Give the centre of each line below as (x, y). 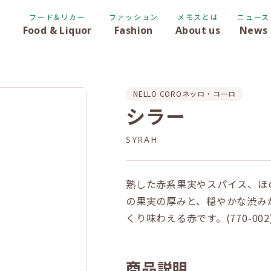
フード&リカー (57, 17)
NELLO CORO (158, 93)
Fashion (134, 30)
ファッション (134, 17)
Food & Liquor (57, 30)
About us (198, 30)
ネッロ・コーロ (209, 93)
